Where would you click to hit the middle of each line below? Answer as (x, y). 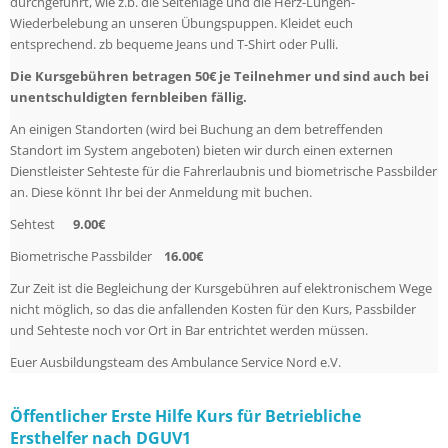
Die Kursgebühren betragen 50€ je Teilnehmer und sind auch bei (219, 76)
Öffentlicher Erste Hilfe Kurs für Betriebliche (185, 415)
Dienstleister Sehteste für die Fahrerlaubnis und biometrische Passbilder (223, 171)
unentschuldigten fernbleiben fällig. (128, 97)
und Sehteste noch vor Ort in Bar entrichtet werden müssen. (189, 330)
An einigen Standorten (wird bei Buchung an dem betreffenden (196, 129)
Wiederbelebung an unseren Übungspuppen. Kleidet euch (181, 23)
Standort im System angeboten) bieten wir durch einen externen (201, 150)
